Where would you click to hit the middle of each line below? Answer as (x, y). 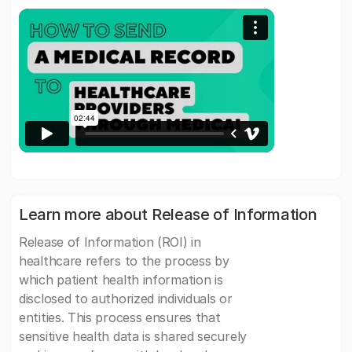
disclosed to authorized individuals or (126, 299)
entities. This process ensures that (120, 318)
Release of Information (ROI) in (110, 242)
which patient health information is (121, 280)
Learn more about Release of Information (168, 215)
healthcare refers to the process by (124, 261)
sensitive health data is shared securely (133, 337)
